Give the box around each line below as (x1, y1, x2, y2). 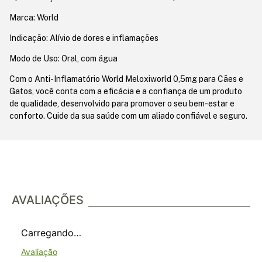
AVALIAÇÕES (12, 192, 84, 207)
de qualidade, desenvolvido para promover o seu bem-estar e (9, 98, 235, 108)
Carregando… (21, 226, 81, 239)
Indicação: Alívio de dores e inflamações (9, 33, 158, 43)
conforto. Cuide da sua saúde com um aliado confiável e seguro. (9, 111, 247, 120)
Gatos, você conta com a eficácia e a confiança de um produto (9, 86, 242, 96)
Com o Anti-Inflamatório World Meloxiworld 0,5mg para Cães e (9, 74, 243, 84)
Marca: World (9, 12, 58, 22)
